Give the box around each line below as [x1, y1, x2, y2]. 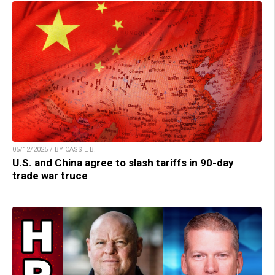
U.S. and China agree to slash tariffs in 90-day [12, 157, 234, 169]
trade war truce [12, 169, 88, 182]
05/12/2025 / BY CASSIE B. [12, 145, 96, 154]
